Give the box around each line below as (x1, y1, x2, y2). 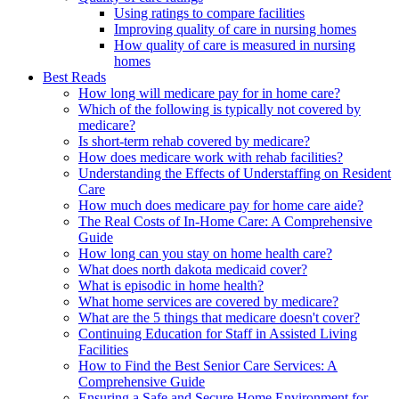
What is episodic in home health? (78, 278, 264, 294)
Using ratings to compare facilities (114, 5, 305, 21)
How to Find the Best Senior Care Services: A (78, 358, 338, 374)
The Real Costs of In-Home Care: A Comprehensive (78, 214, 372, 230)
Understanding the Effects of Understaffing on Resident (78, 166, 391, 182)
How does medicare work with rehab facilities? (78, 150, 343, 166)
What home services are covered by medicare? (78, 294, 338, 310)
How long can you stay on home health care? (78, 246, 332, 262)
